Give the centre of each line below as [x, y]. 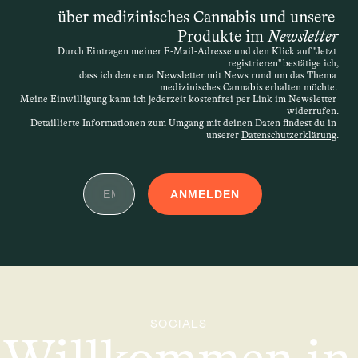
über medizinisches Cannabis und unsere [196, 17]
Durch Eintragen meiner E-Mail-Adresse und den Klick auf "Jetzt [197, 51]
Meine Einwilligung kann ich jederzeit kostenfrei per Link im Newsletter [178, 99]
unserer [224, 135]
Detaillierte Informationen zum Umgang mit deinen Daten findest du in [183, 123]
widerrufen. [313, 111]
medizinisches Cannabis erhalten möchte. [249, 87]
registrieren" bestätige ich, [283, 63]
